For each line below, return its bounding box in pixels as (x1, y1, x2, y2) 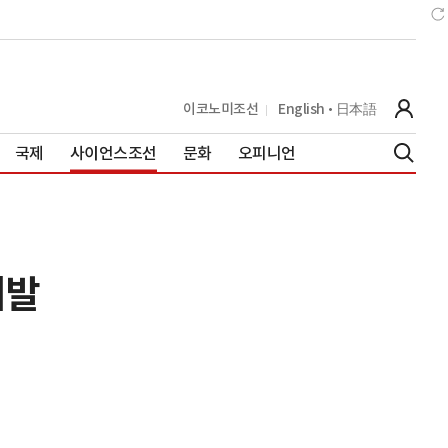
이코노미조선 (183, 99, 258, 118)
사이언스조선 (69, 142, 157, 163)
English (278, 99, 325, 118)
